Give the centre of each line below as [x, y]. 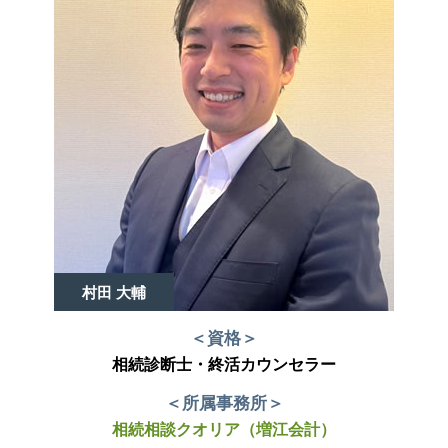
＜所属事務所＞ [224, 404]
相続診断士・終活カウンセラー [224, 364]
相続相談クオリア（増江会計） [224, 430]
